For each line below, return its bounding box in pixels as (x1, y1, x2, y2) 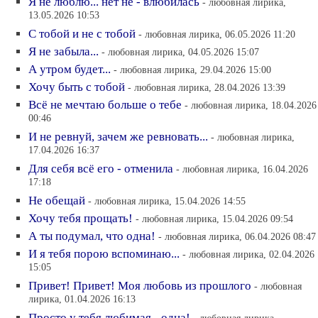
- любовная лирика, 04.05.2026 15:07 (102, 46, 259, 57)
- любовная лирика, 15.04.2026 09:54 (136, 213, 293, 224)
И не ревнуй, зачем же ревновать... (28, 130, 208, 143)
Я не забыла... (28, 45, 99, 58)
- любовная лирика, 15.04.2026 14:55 (88, 195, 246, 207)
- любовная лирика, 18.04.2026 (185, 99, 317, 111)
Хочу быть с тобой (28, 80, 125, 94)
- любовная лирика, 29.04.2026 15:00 (114, 64, 271, 75)
